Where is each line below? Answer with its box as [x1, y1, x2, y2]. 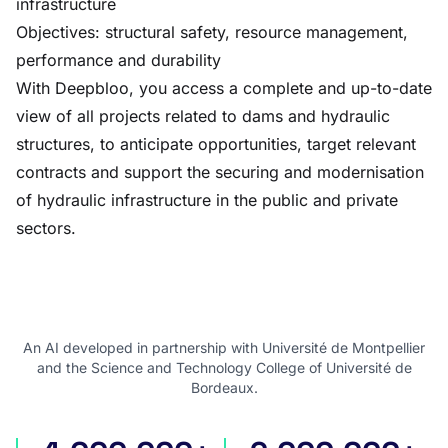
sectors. [16, 218, 76, 238]
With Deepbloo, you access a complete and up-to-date [16, 78, 432, 98]
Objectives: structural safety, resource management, [16, 22, 408, 42]
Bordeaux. [190, 379, 258, 396]
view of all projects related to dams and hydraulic [16, 106, 390, 126]
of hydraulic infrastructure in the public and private [16, 190, 398, 210]
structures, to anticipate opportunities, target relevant [16, 134, 416, 154]
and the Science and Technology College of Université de [36, 359, 412, 376]
